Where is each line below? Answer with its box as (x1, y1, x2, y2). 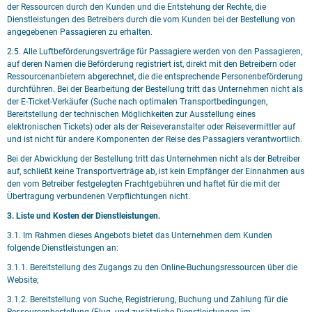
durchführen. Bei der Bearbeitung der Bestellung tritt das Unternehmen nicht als (7, 84, 303, 94)
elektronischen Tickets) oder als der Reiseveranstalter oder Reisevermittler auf (7, 122, 295, 132)
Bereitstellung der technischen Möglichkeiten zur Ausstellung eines (7, 109, 256, 119)
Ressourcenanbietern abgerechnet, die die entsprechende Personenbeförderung (7, 72, 303, 81)
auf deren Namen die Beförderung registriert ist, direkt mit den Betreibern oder (7, 59, 296, 69)
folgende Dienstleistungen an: (7, 243, 118, 253)
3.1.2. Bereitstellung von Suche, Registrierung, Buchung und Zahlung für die (7, 295, 288, 304)
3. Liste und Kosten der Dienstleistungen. (7, 211, 160, 221)
